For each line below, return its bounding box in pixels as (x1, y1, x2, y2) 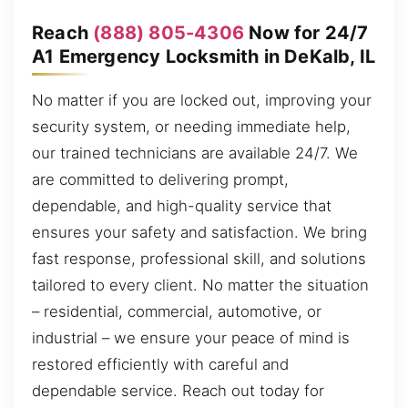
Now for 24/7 (244, 22, 369, 45)
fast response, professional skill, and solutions (32, 250, 366, 269)
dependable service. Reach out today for (32, 382, 324, 401)
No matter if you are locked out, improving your (32, 91, 372, 110)
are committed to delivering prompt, (32, 170, 289, 189)
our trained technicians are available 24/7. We (32, 144, 358, 163)
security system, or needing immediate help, (32, 117, 351, 137)
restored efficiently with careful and (32, 355, 289, 374)
